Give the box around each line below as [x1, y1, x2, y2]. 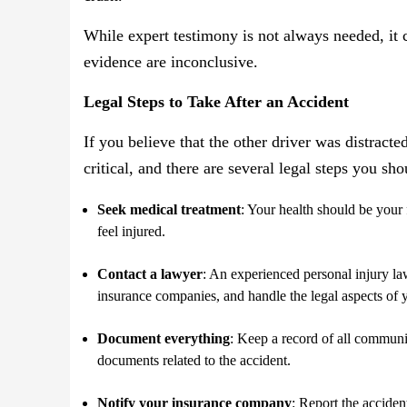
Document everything [97, 331, 230, 347]
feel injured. [97, 223, 165, 240]
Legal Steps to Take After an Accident [84, 93, 349, 112]
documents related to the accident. [97, 352, 291, 369]
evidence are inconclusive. [84, 53, 258, 72]
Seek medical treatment [97, 202, 241, 218]
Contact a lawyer [97, 266, 203, 283]
